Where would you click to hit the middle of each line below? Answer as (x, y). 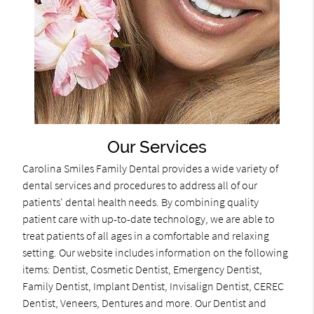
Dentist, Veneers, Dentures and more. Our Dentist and (144, 303)
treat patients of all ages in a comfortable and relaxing (145, 236)
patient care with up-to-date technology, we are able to (148, 219)
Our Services (157, 147)
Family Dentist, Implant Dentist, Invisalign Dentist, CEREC (153, 286)
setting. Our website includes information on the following (155, 253)
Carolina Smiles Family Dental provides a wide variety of (150, 169)
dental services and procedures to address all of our (139, 185)
